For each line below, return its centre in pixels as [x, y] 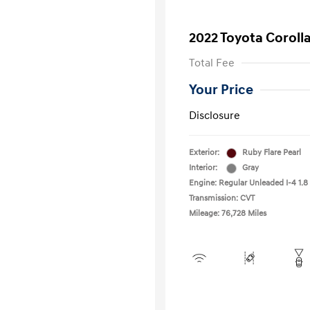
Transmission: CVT [222, 198]
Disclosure [215, 116]
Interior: [203, 168]
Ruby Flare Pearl [272, 153]
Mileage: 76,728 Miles [228, 213]
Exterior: [204, 153]
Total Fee [212, 63]
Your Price [221, 90]
